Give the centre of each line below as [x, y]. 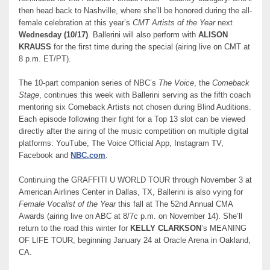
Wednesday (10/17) [54, 35]
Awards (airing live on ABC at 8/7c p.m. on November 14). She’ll [131, 217]
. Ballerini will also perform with [143, 35]
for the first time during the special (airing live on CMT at [151, 47]
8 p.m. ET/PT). [45, 59]
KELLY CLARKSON [166, 229]
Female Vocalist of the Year [67, 205]
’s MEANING [224, 229]
